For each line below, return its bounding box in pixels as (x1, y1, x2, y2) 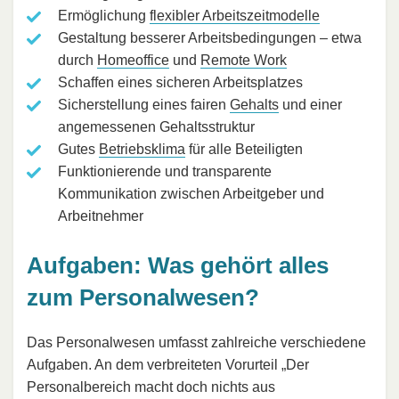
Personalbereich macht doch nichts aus (27, 379, 275, 395)
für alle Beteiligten (185, 142, 303, 158)
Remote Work (200, 53, 287, 69)
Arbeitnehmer (58, 208, 143, 224)
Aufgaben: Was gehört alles (27, 252, 329, 280)
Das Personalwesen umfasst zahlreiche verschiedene (27, 334, 366, 350)
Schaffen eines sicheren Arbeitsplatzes (58, 75, 303, 91)
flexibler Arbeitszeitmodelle (150, 8, 320, 24)
